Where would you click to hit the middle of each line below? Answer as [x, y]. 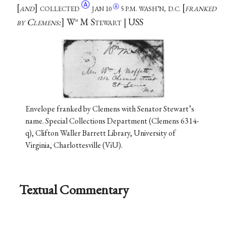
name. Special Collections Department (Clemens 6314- [112, 121]
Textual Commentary [74, 189]
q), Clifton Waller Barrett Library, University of [100, 133]
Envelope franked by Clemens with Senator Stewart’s [109, 108]
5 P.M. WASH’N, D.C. [151, 9]
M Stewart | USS [110, 22]
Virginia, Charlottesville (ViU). [74, 145]
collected [61, 8]
